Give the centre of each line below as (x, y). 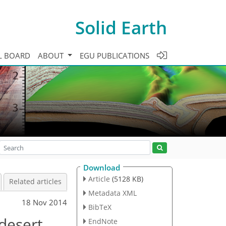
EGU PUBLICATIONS (115, 55)
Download (102, 167)
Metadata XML (112, 193)
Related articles (35, 182)
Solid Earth (121, 27)
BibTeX (100, 207)
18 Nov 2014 (44, 202)
